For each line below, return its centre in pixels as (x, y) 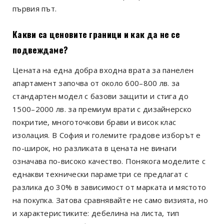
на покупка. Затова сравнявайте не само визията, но (110, 200)
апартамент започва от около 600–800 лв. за (96, 83)
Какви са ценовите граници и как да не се (96, 34)
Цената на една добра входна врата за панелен (103, 70)
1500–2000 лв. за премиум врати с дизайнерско (102, 109)
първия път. (35, 9)
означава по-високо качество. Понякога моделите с (109, 161)
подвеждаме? (40, 49)
